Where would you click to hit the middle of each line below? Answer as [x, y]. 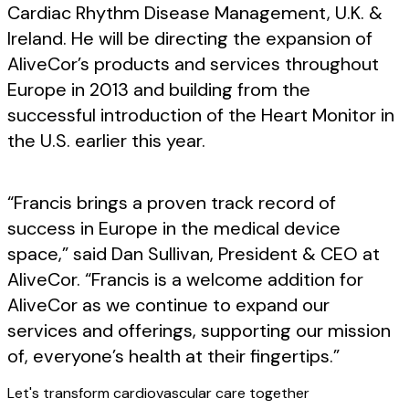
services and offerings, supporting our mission [199, 330]
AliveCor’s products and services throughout [193, 64]
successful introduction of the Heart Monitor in [201, 115]
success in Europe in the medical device [174, 228]
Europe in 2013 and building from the [159, 89]
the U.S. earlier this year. [106, 141]
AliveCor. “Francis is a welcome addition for [185, 279]
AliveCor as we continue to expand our [168, 305]
